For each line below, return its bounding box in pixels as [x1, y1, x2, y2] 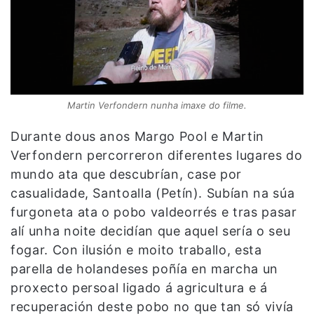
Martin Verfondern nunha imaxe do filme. [67, 99, 247, 111]
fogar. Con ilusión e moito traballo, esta [11, 242, 262, 257]
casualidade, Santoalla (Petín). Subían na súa [11, 185, 295, 200]
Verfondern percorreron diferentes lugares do [11, 147, 303, 163]
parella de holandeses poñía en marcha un [11, 261, 278, 276]
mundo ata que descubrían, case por [11, 166, 243, 182]
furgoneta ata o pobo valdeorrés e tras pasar [11, 204, 297, 219]
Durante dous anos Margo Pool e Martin [11, 128, 265, 144]
